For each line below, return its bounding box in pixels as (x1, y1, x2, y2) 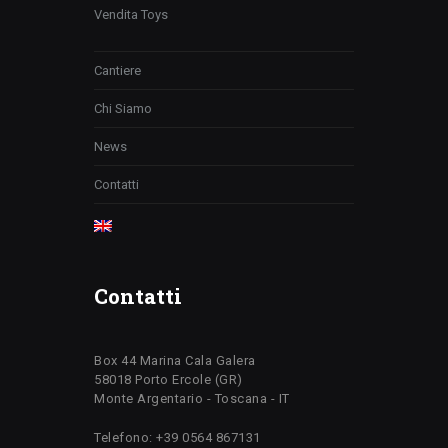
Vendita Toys (94, 6, 168, 22)
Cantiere (94, 62, 141, 78)
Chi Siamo (94, 100, 152, 116)
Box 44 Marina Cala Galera (94, 352, 256, 368)
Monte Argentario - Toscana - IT (94, 390, 290, 406)
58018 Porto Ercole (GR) (94, 371, 243, 387)
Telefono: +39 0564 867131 (94, 429, 261, 445)
